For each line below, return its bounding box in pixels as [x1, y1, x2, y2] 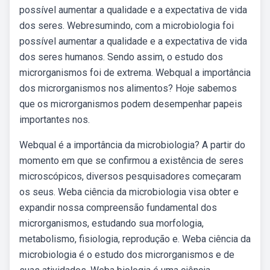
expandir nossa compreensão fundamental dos [19, 202, 217, 213]
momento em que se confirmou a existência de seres [19, 155, 243, 166]
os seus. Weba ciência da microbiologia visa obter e [19, 186, 239, 198]
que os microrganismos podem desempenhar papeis [19, 98, 242, 110]
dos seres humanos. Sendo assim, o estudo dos [19, 51, 223, 63]
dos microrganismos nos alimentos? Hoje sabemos [19, 83, 237, 94]
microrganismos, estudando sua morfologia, [19, 218, 204, 229]
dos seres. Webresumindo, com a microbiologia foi [19, 20, 234, 31]
